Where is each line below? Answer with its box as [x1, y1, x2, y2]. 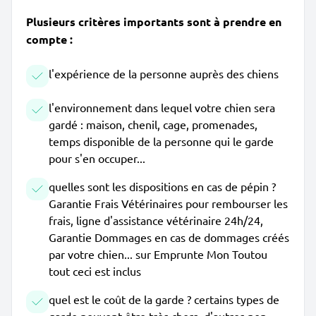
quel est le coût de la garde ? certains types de [49, 292, 279, 306]
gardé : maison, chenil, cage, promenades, [49, 117, 257, 131]
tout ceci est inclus [49, 264, 141, 278]
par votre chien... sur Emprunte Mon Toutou [49, 247, 267, 261]
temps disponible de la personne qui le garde [49, 134, 274, 148]
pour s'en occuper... [49, 151, 145, 165]
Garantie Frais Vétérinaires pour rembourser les [49, 196, 288, 210]
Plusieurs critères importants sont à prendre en [26, 14, 281, 29]
